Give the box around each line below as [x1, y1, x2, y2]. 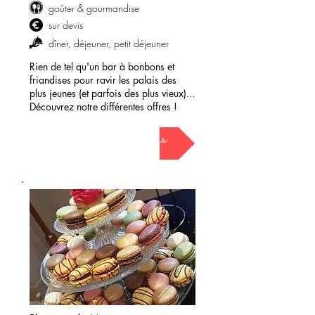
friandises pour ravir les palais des [30, 73, 176, 86]
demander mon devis [59, 127, 166, 152]
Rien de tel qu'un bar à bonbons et [30, 60, 174, 73]
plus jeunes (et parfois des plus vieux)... [30, 86, 195, 100]
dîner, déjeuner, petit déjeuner [49, 37, 169, 50]
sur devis [49, 18, 83, 32]
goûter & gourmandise [49, 1, 139, 15]
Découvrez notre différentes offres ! [30, 100, 177, 113]
